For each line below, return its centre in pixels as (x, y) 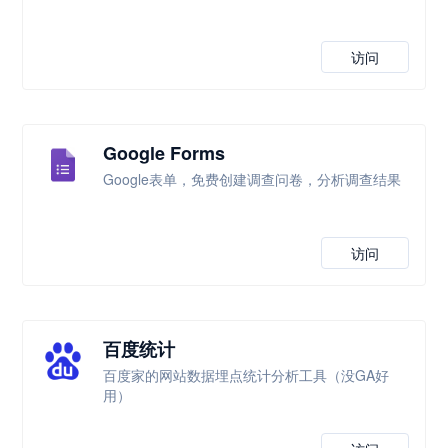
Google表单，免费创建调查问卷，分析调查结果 (252, 179)
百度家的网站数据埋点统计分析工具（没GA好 (246, 375)
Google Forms (164, 153)
